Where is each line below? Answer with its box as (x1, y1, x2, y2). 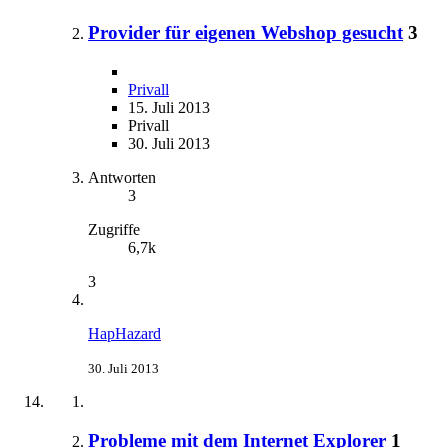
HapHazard (88, 325, 161, 343)
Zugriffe (88, 221, 140, 239)
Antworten (88, 169, 156, 187)
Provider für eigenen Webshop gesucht (88, 22, 403, 44)
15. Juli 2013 (128, 99, 210, 117)
